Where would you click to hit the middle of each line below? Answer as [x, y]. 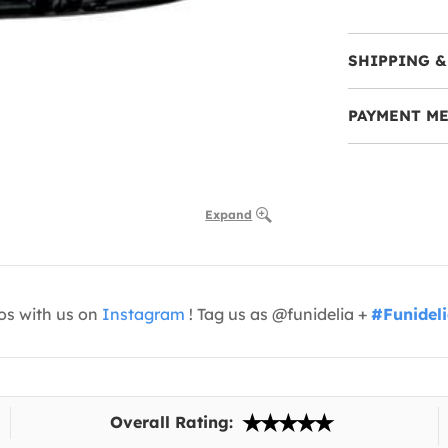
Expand [229, 214]
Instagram [143, 313]
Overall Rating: [174, 421]
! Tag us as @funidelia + [278, 313]
